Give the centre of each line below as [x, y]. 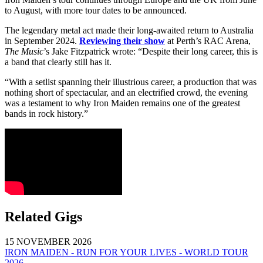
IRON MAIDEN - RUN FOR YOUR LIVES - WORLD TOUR [127, 252]
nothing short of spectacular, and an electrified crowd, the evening [126, 92]
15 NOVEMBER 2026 [48, 241]
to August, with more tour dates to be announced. [96, 10]
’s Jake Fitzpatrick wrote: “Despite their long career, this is [151, 51]
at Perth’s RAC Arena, [208, 41]
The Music [24, 51]
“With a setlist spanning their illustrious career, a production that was [131, 82]
